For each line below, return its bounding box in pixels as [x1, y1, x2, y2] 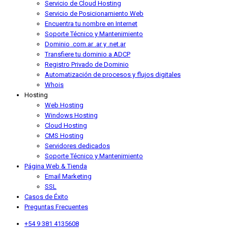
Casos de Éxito [24, 193, 68, 201]
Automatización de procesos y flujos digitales [45, 71, 181, 79]
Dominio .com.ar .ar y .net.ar [45, 40, 126, 48]
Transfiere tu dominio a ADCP [45, 50, 130, 59]
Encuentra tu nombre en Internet [45, 20, 137, 28]
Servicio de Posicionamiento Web [45, 10, 144, 18]
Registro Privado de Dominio [45, 61, 129, 69]
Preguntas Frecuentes [24, 203, 88, 211]
